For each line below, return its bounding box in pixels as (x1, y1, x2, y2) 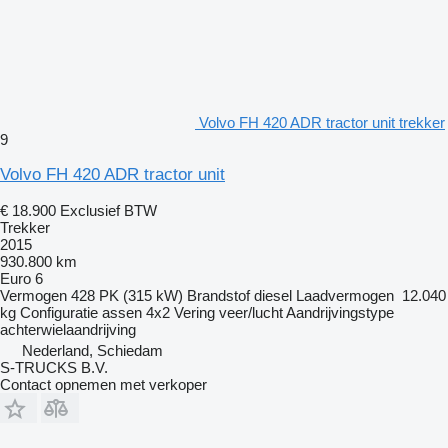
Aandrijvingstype (286, 303, 394, 321)
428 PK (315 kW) (71, 286, 183, 304)
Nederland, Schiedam (22, 341, 163, 359)
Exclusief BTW (60, 201, 157, 219)
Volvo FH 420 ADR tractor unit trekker (199, 113, 445, 131)
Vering (174, 303, 215, 321)
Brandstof (187, 286, 250, 304)
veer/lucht (219, 303, 283, 321)
